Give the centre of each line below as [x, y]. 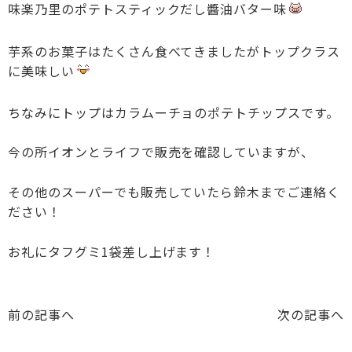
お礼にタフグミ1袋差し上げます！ [112, 251]
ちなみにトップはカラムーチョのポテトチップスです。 [174, 112]
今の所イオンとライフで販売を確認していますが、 [161, 152]
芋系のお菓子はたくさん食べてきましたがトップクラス [174, 51]
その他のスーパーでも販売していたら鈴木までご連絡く [174, 192]
